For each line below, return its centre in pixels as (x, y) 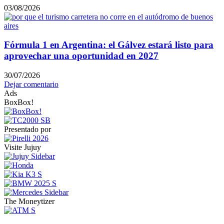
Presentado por (27, 129)
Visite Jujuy (22, 147)
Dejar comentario (31, 84)
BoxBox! (19, 102)
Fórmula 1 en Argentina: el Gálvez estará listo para (109, 45)
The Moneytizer (29, 201)
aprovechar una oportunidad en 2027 (81, 56)
